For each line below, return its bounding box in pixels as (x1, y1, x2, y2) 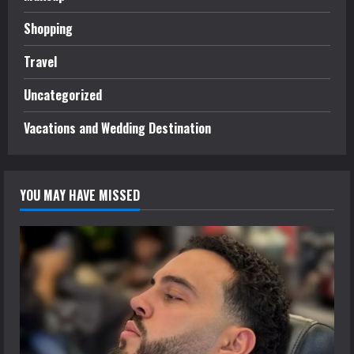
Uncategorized (24, 85, 102, 104)
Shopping (24, 19, 73, 38)
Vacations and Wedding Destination (24, 119, 211, 137)
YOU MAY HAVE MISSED (20, 186, 140, 205)
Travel (24, 52, 57, 71)
